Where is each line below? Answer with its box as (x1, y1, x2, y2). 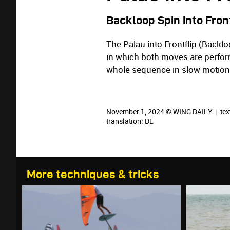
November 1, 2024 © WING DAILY (106, 107, 214, 116)
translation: (106, 117, 145, 125)
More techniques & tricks (27, 167, 159, 180)
